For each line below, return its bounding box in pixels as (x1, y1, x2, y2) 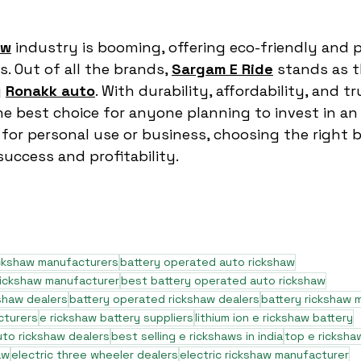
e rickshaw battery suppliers (39, 310, 193, 325)
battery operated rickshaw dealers (69, 292, 259, 306)
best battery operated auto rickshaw (121, 273, 326, 288)
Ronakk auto (6, 81, 95, 100)
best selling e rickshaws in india (111, 329, 283, 343)
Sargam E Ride (172, 60, 273, 78)
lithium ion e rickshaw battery (195, 310, 353, 325)
